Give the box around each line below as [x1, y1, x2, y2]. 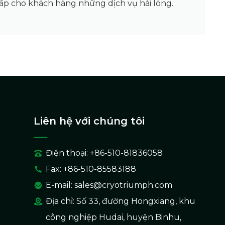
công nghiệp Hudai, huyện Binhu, [45, 212, 181, 222]
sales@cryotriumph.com [74, 180, 172, 190]
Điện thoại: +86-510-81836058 [45, 148, 163, 158]
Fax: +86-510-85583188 [45, 164, 136, 174]
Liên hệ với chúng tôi [33, 115, 145, 127]
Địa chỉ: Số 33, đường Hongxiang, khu [45, 196, 195, 206]
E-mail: [45, 180, 74, 190]
